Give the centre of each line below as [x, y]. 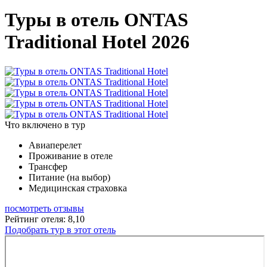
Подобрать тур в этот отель [60, 229]
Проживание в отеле [71, 156]
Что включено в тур [45, 125]
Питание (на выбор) [69, 177]
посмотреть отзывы [44, 208]
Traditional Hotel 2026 [97, 42]
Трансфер [48, 166]
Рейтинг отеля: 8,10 [45, 219]
